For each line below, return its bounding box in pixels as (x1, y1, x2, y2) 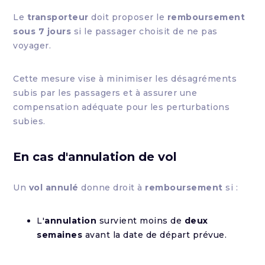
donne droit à (78, 182, 146, 193)
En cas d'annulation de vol (13, 150, 177, 164)
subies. (13, 116, 46, 127)
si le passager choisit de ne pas (71, 26, 218, 37)
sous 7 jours (13, 26, 72, 37)
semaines (37, 230, 83, 240)
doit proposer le (88, 12, 167, 22)
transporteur (27, 12, 89, 22)
